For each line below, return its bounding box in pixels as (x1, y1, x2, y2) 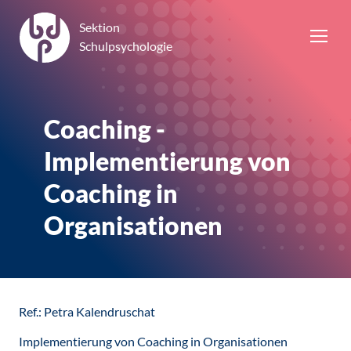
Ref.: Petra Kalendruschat (19, 304, 155, 319)
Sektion (79, 19, 120, 34)
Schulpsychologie (79, 38, 172, 53)
